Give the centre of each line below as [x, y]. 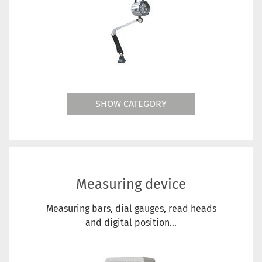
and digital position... [131, 222]
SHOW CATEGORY [131, 104]
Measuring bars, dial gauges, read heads [131, 208]
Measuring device [131, 184]
